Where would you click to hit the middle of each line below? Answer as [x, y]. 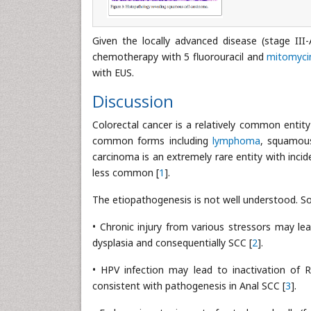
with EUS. [113, 73]
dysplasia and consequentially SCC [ [172, 243]
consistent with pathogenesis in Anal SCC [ [189, 286]
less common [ [126, 173]
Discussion [133, 101]
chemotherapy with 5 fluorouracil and [180, 57]
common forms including [152, 141]
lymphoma [236, 141]
